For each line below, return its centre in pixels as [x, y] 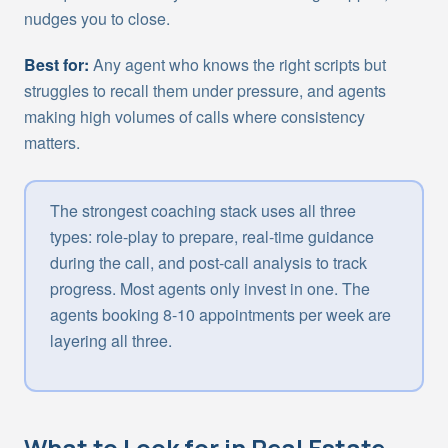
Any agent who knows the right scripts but [237, 64]
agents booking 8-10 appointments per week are [220, 314]
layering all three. [111, 340]
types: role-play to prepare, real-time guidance [212, 236]
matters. [52, 142]
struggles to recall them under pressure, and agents [205, 90]
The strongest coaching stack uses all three [203, 210]
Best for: [56, 64]
